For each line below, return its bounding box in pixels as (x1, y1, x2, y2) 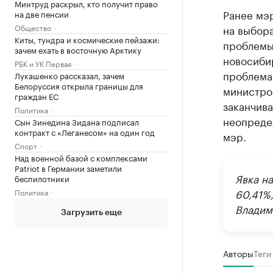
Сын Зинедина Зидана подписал (15, 115, 139, 127)
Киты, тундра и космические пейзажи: (15, 33, 160, 45)
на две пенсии (15, 7, 69, 19)
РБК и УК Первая (15, 57, 71, 69)
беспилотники (15, 172, 69, 184)
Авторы (222, 246, 253, 260)
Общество (15, 21, 51, 33)
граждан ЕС (15, 90, 58, 102)
